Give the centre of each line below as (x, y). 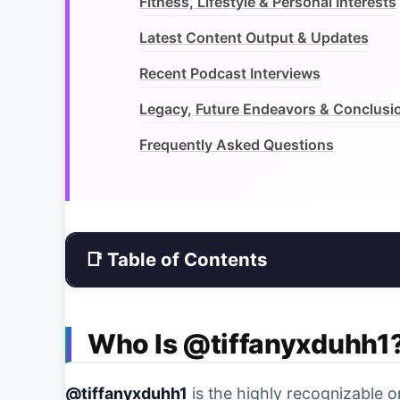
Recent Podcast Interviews (230, 74)
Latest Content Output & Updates (254, 38)
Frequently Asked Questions (237, 145)
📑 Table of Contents (176, 260)
